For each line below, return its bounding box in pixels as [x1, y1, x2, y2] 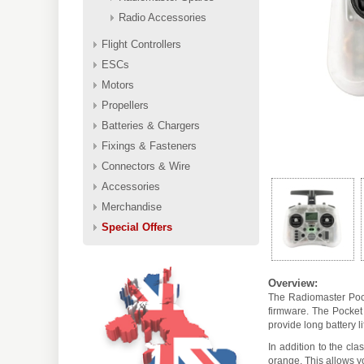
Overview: [268, 276, 318, 289]
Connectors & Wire [102, 160, 190, 172]
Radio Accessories [119, 11, 206, 24]
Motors [102, 79, 134, 91]
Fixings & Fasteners [102, 140, 197, 152]
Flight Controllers [102, 38, 181, 50]
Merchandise [102, 201, 162, 213]
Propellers [102, 99, 149, 111]
